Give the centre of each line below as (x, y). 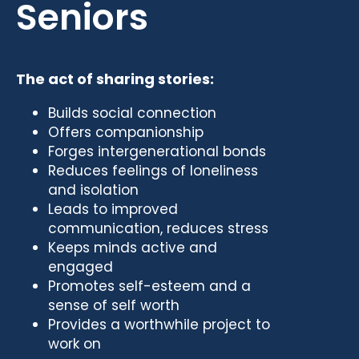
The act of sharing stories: (115, 79)
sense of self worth (114, 305)
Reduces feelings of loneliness (153, 170)
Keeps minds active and (133, 247)
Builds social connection (132, 113)
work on (75, 343)
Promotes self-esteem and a (149, 286)
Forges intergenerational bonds (157, 151)
